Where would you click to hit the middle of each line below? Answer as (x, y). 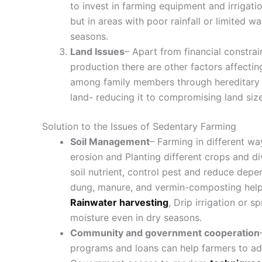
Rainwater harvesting (119, 203)
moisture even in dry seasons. (136, 218)
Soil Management (110, 142)
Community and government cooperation (165, 233)
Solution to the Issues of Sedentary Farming (139, 127)
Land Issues (97, 52)
